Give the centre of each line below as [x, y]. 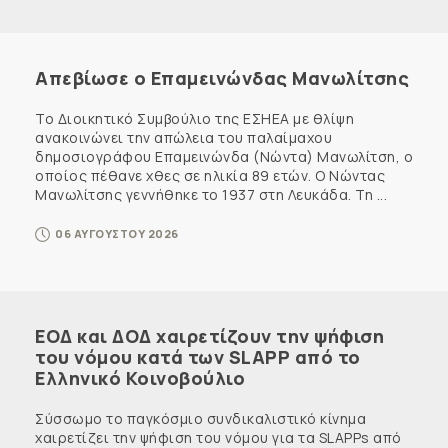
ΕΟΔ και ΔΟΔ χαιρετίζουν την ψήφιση [209, 335]
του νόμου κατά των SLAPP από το [198, 356]
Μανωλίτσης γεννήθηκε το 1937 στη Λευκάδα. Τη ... [211, 194]
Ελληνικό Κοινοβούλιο [140, 377]
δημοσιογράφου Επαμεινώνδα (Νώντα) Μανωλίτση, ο [224, 156]
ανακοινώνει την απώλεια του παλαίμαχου [183, 137]
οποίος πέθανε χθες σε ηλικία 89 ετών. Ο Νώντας [210, 175]
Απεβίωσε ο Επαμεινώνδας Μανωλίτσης [222, 77]
